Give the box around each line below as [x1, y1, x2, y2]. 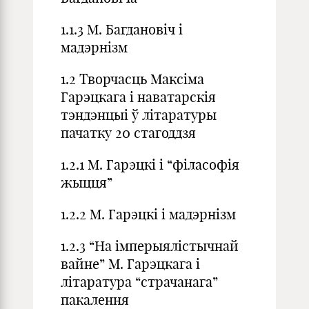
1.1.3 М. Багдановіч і [61, 21, 183, 38]
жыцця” [61, 174, 112, 191]
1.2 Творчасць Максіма [61, 70, 204, 88]
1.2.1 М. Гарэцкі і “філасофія [61, 156, 239, 173]
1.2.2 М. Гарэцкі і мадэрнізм [61, 206, 236, 223]
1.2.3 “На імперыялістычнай [61, 237, 239, 255]
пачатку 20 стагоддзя [61, 124, 196, 141]
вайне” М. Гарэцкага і [61, 255, 200, 272]
